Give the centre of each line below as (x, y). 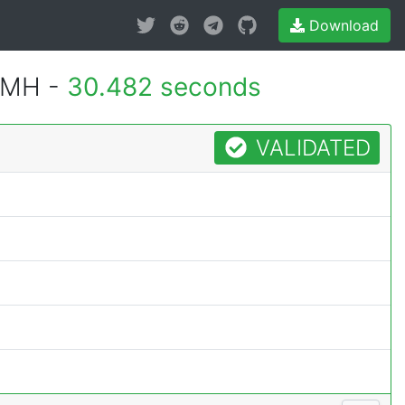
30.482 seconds (164, 87)
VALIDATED (311, 148)
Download (342, 25)
